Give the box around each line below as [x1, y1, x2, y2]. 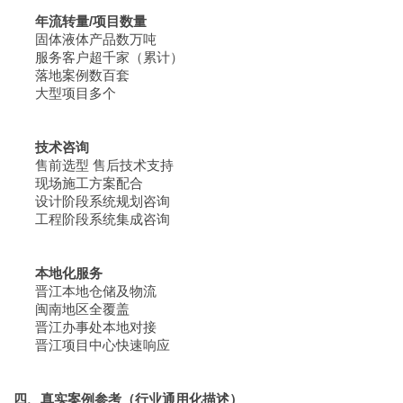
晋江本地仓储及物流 [13, 283, 157, 299]
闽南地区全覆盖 [13, 301, 130, 317]
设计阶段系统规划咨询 [13, 193, 170, 209]
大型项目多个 [13, 85, 116, 101]
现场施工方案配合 [13, 175, 143, 191]
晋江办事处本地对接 [13, 319, 157, 335]
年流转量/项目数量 [35, 13, 147, 29]
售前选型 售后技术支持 [13, 157, 174, 173]
